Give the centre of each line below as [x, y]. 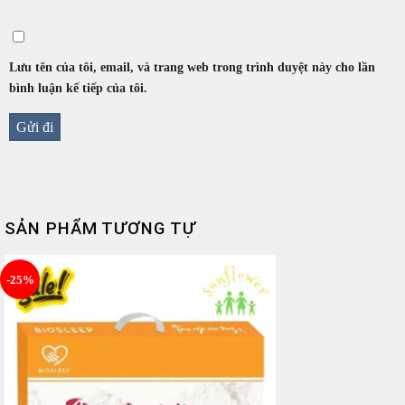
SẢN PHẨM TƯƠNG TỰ [100, 228]
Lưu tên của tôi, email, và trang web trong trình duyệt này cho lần [192, 67]
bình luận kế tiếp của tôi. [78, 88]
